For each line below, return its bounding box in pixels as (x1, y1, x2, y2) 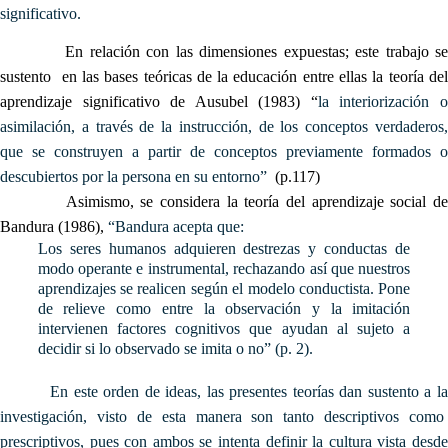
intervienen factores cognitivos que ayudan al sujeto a (37, 319, 411, 337)
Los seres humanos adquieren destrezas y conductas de (37, 239, 411, 257)
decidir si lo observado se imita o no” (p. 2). (37, 339, 313, 357)
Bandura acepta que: (115, 217, 244, 235)
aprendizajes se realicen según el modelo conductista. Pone (37, 279, 411, 297)
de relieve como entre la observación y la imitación (37, 299, 411, 317)
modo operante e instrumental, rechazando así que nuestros (37, 259, 411, 277)
